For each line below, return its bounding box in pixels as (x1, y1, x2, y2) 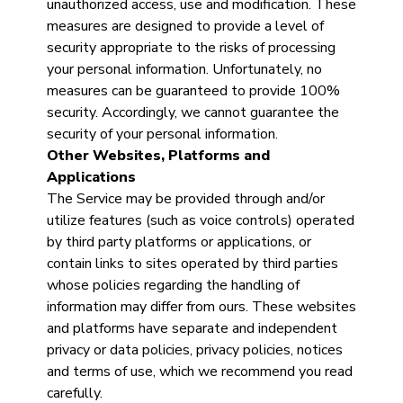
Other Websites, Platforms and (46, 146, 270, 166)
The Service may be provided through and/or (46, 189, 325, 209)
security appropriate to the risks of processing (46, 38, 336, 58)
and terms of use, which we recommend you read (46, 362, 353, 381)
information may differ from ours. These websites (46, 297, 356, 317)
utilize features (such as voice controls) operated (46, 210, 354, 230)
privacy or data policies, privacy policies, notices (46, 340, 343, 360)
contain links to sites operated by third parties (46, 254, 338, 273)
